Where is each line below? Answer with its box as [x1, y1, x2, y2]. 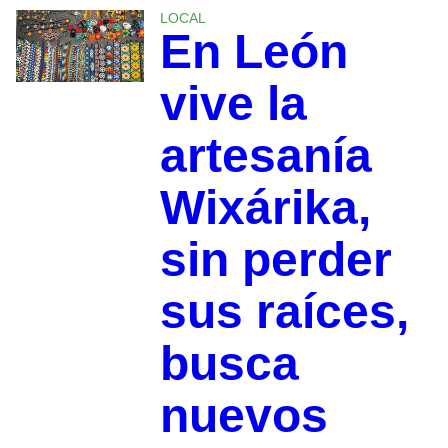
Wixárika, [159, 181, 371, 235]
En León [159, 25, 348, 79]
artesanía [159, 129, 372, 183]
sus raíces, [159, 285, 409, 339]
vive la [159, 77, 307, 131]
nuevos [159, 389, 328, 443]
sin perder [159, 233, 392, 287]
